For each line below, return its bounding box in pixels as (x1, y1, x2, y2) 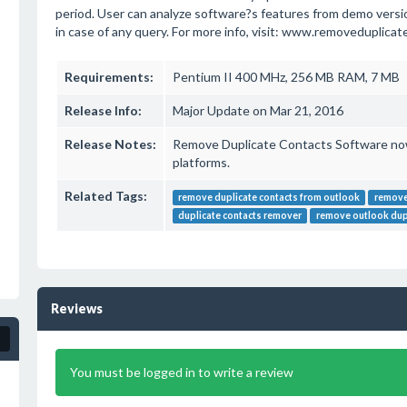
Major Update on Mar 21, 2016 (172, 103, 343, 118)
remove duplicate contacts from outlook (177, 192, 360, 203)
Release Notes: (64, 136, 156, 152)
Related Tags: (64, 188, 147, 203)
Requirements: (64, 69, 154, 84)
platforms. (172, 154, 230, 170)
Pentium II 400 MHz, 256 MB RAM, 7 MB (172, 69, 400, 84)
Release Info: (64, 103, 142, 118)
